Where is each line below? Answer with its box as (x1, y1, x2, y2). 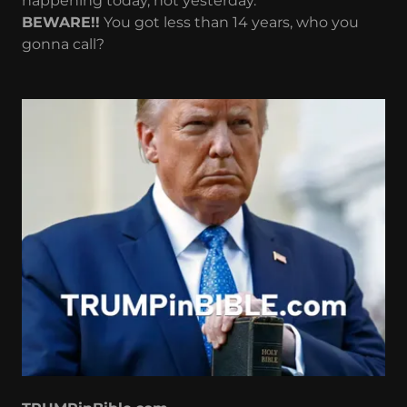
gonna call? (22, 35, 104, 53)
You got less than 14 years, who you (100, 13, 359, 31)
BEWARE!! (22, 13, 100, 31)
